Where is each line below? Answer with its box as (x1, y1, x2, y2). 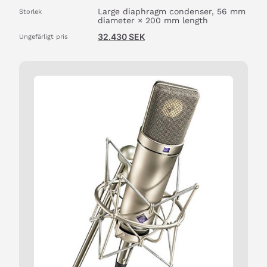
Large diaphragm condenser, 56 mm (98, 7, 246, 16)
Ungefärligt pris (19, 33, 68, 41)
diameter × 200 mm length (98, 15, 208, 25)
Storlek (19, 8, 42, 15)
